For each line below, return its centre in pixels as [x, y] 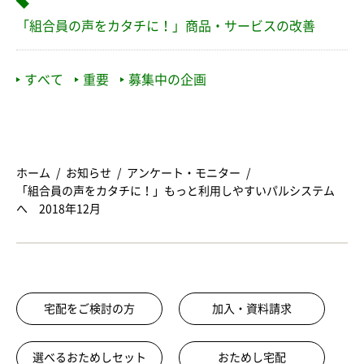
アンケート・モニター [184, 173]
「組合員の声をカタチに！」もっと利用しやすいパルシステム [175, 191]
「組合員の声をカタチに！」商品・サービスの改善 [166, 26]
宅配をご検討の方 [89, 309]
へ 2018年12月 [58, 209]
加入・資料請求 [252, 309]
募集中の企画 [167, 80]
